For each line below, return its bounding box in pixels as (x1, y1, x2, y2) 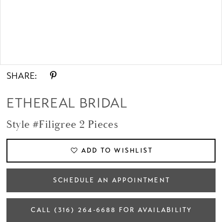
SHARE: (6, 70, 37, 81)
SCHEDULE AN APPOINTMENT (53, 176, 170, 184)
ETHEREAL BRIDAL (6, 95, 127, 112)
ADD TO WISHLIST (81, 146, 153, 155)
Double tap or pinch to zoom (73, 48, 149, 57)
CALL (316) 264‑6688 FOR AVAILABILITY (31, 206, 192, 214)
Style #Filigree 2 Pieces (6, 118, 118, 132)
